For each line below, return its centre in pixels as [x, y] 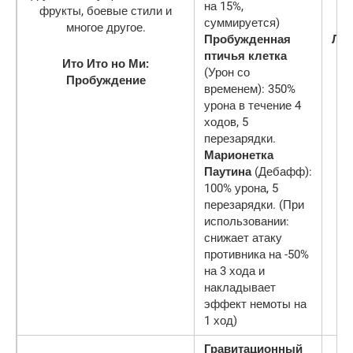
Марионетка [239, 155]
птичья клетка [245, 56]
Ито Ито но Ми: [106, 63]
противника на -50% [256, 254]
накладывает [240, 287]
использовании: [247, 221]
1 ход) [221, 320]
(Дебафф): [282, 171]
